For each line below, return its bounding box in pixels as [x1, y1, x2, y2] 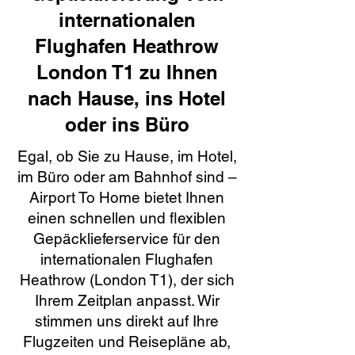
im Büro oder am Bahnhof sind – [17, 168, 237, 185]
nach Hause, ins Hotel [28, 87, 226, 109]
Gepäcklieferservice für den [33, 230, 220, 247]
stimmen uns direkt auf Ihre [35, 312, 219, 330]
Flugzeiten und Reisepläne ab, [23, 333, 231, 350]
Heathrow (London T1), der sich [19, 271, 235, 288]
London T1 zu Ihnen [36, 61, 218, 83]
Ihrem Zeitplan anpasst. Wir [34, 292, 219, 309]
